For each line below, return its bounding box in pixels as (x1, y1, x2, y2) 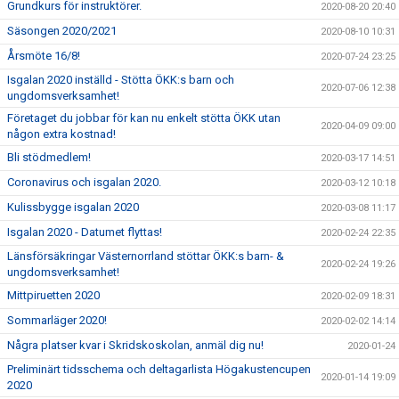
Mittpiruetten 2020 (7, 289, 100, 302)
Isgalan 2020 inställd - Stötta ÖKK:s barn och (7, 73, 234, 86)
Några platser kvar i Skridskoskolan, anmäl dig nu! (7, 338, 264, 352)
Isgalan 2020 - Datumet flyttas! (7, 225, 162, 239)
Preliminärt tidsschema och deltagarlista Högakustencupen (7, 362, 311, 376)
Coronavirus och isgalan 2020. (7, 175, 161, 189)
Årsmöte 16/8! (7, 49, 80, 62)
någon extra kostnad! (7, 127, 116, 141)
